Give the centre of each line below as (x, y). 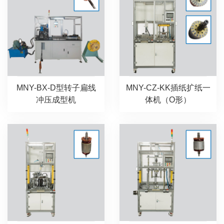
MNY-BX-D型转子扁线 (56, 87)
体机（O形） (168, 99)
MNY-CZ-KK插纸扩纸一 (168, 87)
